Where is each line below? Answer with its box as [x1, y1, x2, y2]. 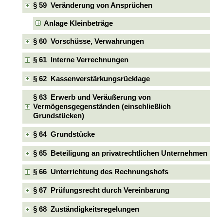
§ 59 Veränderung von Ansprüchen [33, 1, 152, 10]
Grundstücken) [33, 111, 84, 120]
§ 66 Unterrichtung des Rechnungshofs [33, 167, 168, 176]
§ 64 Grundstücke [33, 130, 95, 139]
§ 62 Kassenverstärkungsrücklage [33, 74, 150, 83]
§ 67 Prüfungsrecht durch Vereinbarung [33, 186, 169, 195]
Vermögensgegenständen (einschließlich [33, 102, 171, 110]
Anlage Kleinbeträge [44, 19, 113, 27]
